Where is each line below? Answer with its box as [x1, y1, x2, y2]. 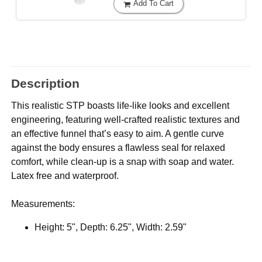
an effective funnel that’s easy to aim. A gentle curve [11, 129, 225, 139]
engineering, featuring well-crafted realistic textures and [11, 115, 240, 125]
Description [11, 76, 80, 90]
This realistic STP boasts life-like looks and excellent [11, 101, 230, 111]
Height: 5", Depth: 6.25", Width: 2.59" [35, 222, 187, 233]
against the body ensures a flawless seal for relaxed [11, 143, 226, 153]
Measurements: [11, 199, 75, 209]
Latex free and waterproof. [11, 171, 119, 181]
